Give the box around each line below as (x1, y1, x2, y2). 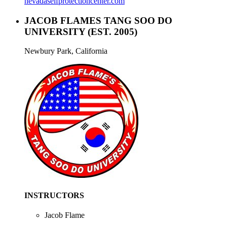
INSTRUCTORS (24, 191, 84, 200)
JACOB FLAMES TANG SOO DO (24, 15, 172, 26)
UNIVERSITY (24, 26, 88, 37)
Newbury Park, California (24, 47, 107, 56)
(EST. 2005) (88, 26, 137, 37)
